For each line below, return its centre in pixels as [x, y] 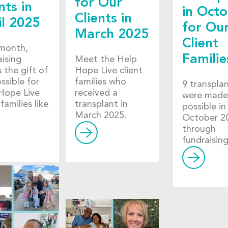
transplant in [101, 104]
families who [100, 82]
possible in [204, 107]
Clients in [103, 19]
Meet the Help [106, 59]
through [199, 129]
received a [96, 93]
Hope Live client [108, 70]
